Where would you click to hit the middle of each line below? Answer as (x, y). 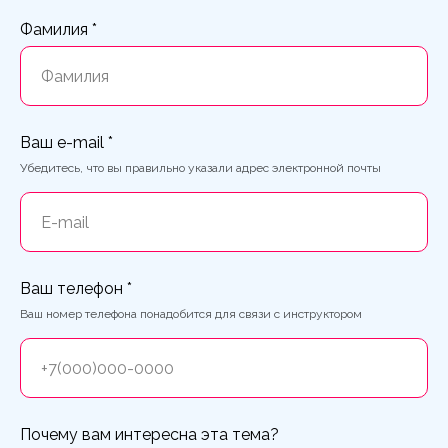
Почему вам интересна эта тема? (149, 435)
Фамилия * (58, 30)
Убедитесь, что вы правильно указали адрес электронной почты (200, 168)
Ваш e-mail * (66, 143)
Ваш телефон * (76, 289)
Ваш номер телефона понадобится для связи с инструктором (191, 314)
